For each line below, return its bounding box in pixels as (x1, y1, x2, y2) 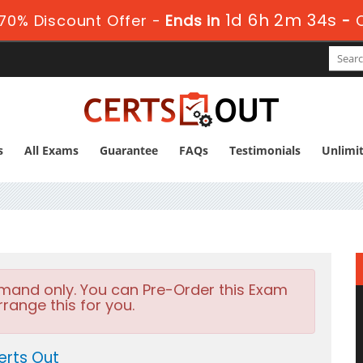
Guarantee (99, 143, 158, 158)
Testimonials (228, 143, 301, 158)
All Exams (23, 143, 79, 158)
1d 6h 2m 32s (225, 9, 337, 32)
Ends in (160, 11, 226, 31)
